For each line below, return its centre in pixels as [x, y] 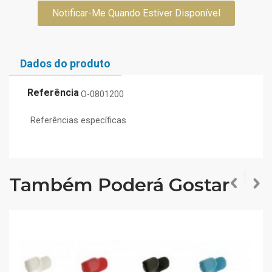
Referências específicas [78, 120]
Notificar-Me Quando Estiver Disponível [136, 13]
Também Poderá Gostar [119, 185]
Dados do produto [65, 63]
